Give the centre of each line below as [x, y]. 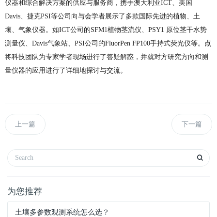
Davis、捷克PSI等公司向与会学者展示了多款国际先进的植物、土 [102, 16]
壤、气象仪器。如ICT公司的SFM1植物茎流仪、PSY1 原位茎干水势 [106, 30]
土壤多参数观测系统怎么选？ [62, 212]
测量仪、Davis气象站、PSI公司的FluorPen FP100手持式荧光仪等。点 [108, 43]
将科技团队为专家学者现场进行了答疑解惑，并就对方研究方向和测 [107, 57]
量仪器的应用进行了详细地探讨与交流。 [66, 70]
